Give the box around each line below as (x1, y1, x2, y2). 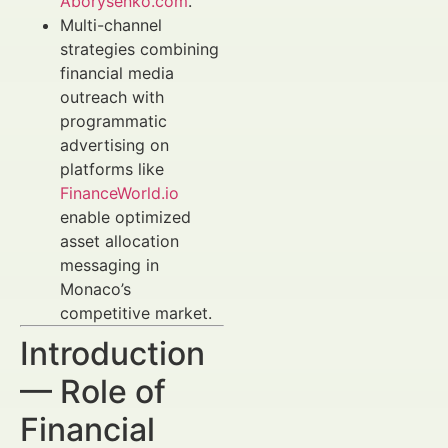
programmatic (60, 111, 167, 131)
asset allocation (60, 231, 179, 251)
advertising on (60, 135, 169, 155)
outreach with (60, 87, 164, 107)
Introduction (20, 334, 205, 373)
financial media (60, 63, 174, 83)
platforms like (60, 159, 164, 179)
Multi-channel (60, 15, 162, 35)
